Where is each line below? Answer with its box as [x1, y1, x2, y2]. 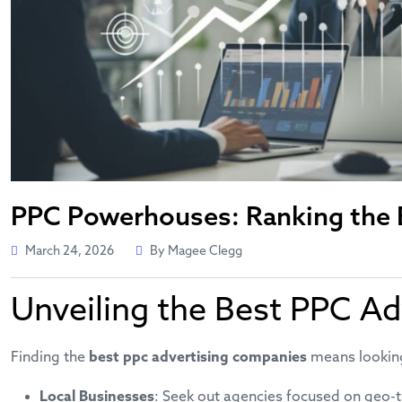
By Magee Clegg [150, 243, 242, 259]
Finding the [11, 348, 89, 366]
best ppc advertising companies [89, 348, 307, 366]
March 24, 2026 [25, 243, 114, 259]
